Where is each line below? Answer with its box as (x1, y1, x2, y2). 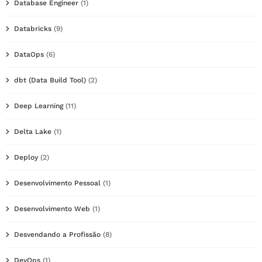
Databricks (14, 24, 51, 33)
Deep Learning (14, 101, 63, 110)
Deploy (14, 153, 38, 161)
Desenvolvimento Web (14, 204, 90, 213)
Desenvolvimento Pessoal (14, 178, 101, 187)
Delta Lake (14, 127, 51, 136)
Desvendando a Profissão (14, 230, 101, 239)
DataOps (14, 50, 44, 58)
